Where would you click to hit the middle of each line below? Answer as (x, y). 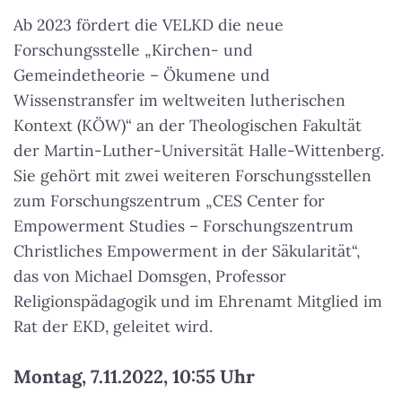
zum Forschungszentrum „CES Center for (169, 201)
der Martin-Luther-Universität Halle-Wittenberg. (199, 150)
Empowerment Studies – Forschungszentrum (184, 226)
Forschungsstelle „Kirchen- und (133, 50)
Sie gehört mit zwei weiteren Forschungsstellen (192, 175)
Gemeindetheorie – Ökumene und (142, 75)
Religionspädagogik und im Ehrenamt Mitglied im (198, 301)
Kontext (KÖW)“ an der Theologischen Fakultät (188, 125)
